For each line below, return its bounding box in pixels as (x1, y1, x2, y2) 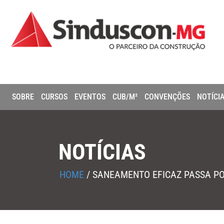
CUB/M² (112, 92, 137, 101)
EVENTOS (74, 92, 105, 101)
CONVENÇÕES (144, 92, 190, 101)
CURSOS (41, 92, 67, 101)
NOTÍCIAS (58, 139, 146, 165)
